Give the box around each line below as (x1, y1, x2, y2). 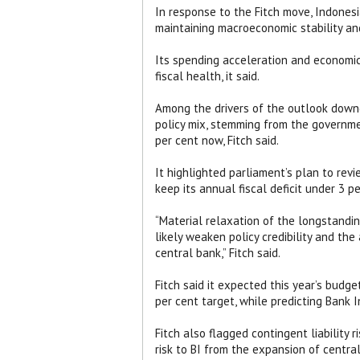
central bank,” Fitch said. (155, 244, 280, 260)
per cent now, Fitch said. (155, 132, 279, 148)
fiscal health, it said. (155, 67, 260, 84)
